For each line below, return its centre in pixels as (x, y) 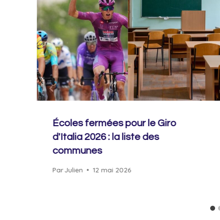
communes (77, 151)
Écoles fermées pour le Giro (115, 123)
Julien (74, 170)
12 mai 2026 (112, 170)
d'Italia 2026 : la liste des (106, 137)
